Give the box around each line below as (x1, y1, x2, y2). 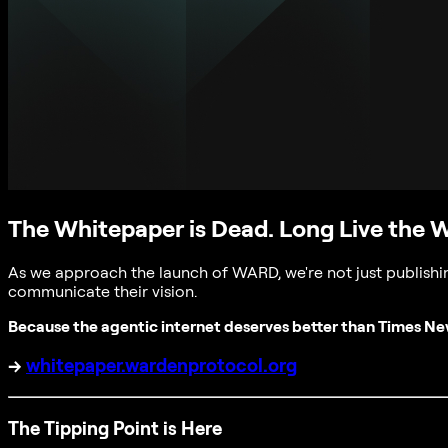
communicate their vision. (8, 281, 197, 301)
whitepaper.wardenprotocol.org (26, 354, 297, 378)
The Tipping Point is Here (8, 416, 222, 440)
